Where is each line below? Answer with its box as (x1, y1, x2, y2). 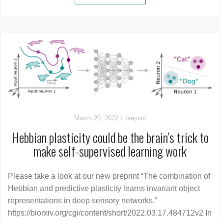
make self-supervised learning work (33, 141, 187, 161)
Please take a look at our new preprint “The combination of (8, 172, 210, 181)
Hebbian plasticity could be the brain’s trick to (11, 128, 209, 147)
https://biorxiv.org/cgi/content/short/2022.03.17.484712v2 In (8, 209, 212, 218)
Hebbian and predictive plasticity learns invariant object (8, 184, 200, 193)
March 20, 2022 (74, 114, 118, 122)
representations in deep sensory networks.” (8, 196, 157, 205)
